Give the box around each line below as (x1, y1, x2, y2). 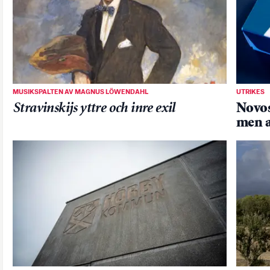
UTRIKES (236, 88, 265, 96)
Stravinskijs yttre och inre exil (13, 101, 175, 116)
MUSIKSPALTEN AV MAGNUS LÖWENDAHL (13, 88, 148, 96)
